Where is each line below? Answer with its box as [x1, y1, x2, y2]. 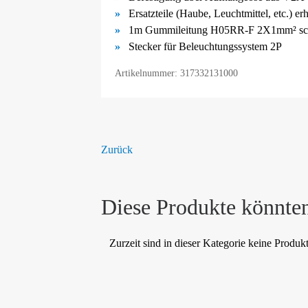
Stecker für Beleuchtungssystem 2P [129, 40, 282, 52]
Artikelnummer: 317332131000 [115, 67, 238, 78]
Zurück [101, 143, 133, 155]
